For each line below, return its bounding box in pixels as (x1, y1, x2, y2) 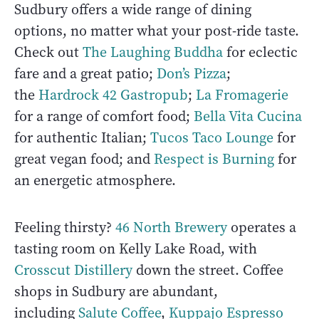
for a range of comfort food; (14, 106, 194, 126)
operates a (227, 217, 296, 237)
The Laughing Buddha (83, 42, 223, 62)
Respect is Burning (154, 149, 274, 169)
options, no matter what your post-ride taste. (14, 21, 299, 41)
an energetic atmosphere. (14, 170, 176, 190)
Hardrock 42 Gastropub (38, 85, 188, 105)
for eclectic (223, 42, 298, 62)
